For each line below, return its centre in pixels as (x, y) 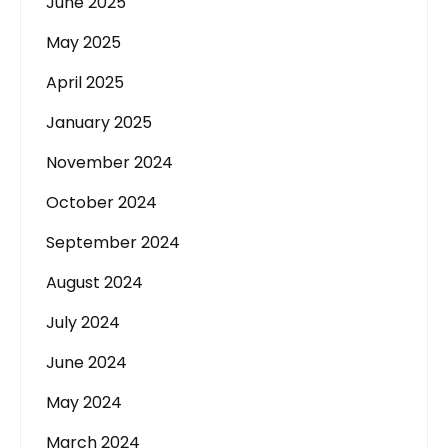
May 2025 (83, 42)
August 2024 (94, 282)
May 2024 (84, 402)
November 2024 (109, 162)
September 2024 (113, 242)
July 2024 (83, 322)
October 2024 (101, 202)
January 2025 (99, 122)
